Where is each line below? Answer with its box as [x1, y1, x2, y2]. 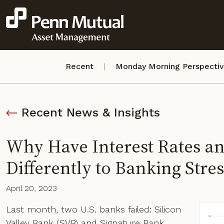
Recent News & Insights [21, 105, 160, 119]
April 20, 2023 [6, 183, 57, 193]
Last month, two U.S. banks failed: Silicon [6, 204, 181, 214]
